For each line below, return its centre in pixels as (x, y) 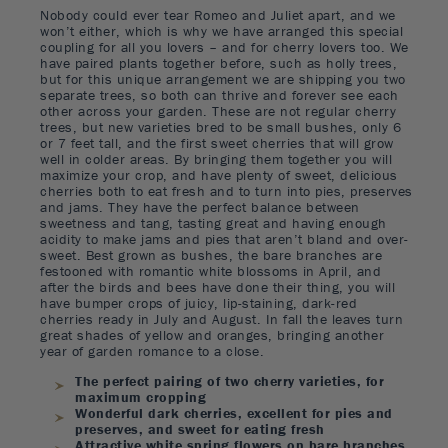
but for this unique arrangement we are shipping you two (223, 78)
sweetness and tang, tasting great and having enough (213, 222)
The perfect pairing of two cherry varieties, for (229, 380)
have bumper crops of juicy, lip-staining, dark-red (198, 302)
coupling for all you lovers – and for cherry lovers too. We (224, 46)
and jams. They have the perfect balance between (200, 206)
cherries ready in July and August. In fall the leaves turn (221, 318)
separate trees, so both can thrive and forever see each (219, 94)
